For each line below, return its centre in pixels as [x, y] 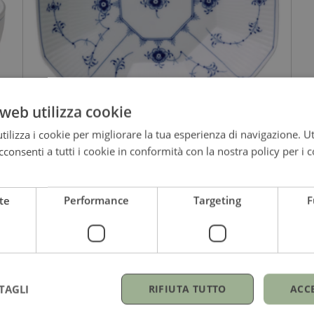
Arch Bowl [61, 183]
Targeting [218, 200]
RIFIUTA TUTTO [187, 289]
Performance [97, 200]
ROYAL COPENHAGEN [101, 158]
